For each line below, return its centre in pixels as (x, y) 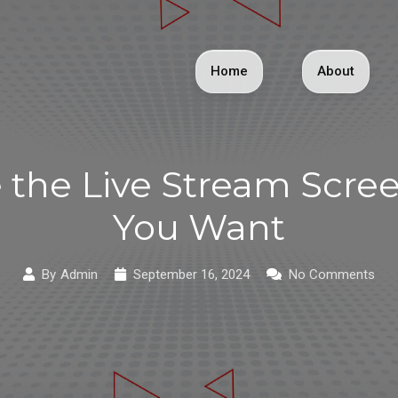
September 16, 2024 (191, 274)
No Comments (332, 274)
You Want (199, 227)
